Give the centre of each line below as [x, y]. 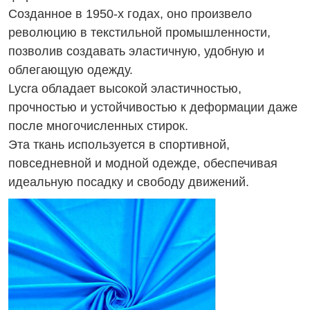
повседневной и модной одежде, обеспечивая [143, 163]
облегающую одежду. [71, 70]
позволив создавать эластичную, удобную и [136, 51]
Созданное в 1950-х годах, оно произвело [130, 14]
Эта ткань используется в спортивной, [119, 145]
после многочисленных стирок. [98, 126]
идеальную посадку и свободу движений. [129, 182]
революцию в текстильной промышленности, [139, 33]
